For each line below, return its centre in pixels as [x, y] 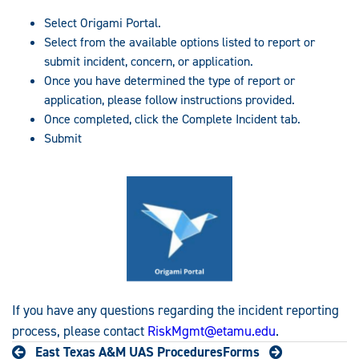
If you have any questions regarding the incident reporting [175, 310]
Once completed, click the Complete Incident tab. [172, 119]
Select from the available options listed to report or [179, 42]
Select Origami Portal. [103, 22]
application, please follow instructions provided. [169, 99]
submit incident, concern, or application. [149, 61]
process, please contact [80, 331]
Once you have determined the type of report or [169, 80]
